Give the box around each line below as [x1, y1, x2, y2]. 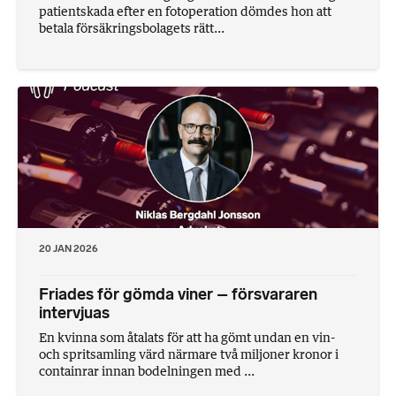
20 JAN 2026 [39, 241, 98, 255]
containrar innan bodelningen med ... [39, 362, 255, 378]
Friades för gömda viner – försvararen [39, 284, 317, 304]
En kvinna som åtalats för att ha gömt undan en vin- [39, 329, 335, 345]
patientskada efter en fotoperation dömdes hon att [39, 3, 331, 19]
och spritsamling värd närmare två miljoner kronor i [39, 346, 339, 362]
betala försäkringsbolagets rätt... [39, 19, 225, 35]
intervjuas [39, 302, 113, 323]
